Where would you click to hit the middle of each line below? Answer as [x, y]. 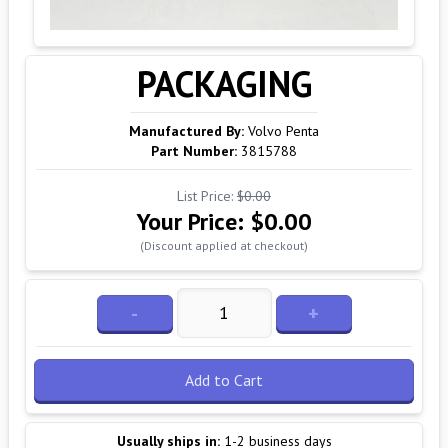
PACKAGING [224, 83]
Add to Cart [224, 380]
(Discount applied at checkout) [224, 245]
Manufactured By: [186, 131]
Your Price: [193, 221]
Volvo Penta [283, 131]
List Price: [207, 196]
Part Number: [194, 151]
